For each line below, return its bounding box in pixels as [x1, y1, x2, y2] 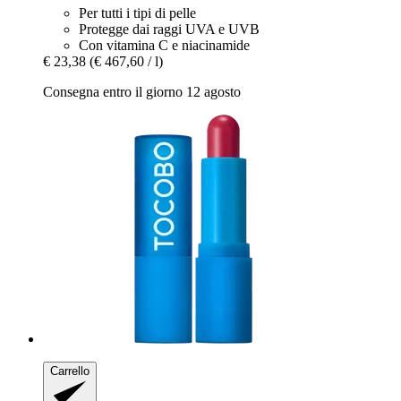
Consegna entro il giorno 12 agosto [43, 83, 241, 99]
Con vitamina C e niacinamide [79, 37, 250, 53]
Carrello [50, 363, 90, 378]
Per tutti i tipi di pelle [79, 4, 196, 21]
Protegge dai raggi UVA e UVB [79, 21, 260, 37]
